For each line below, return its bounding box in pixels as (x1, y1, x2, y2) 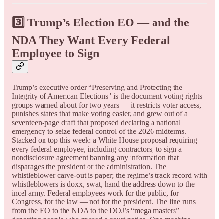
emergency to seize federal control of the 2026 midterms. (12, 127, 186, 135)
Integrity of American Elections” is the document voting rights (12, 91, 202, 100)
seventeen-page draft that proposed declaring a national (12, 118, 181, 127)
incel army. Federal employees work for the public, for (12, 188, 179, 197)
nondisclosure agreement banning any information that (12, 153, 179, 162)
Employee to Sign (12, 46, 99, 60)
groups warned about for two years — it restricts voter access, (12, 100, 201, 109)
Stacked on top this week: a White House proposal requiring (12, 135, 197, 144)
